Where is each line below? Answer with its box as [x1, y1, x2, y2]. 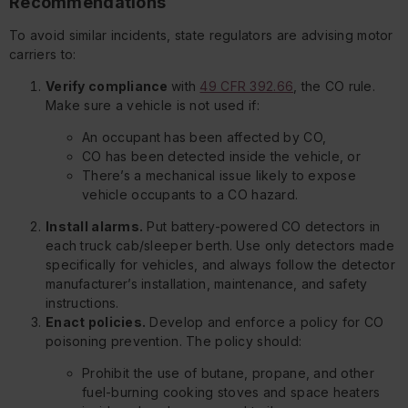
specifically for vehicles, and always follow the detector [46, 256, 395, 272]
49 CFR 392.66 [199, 77, 294, 94]
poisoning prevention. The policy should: [46, 332, 302, 349]
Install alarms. [46, 218, 144, 234]
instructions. [46, 294, 119, 311]
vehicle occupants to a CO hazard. [82, 186, 299, 202]
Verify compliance [46, 77, 172, 94]
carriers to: [9, 46, 76, 62]
